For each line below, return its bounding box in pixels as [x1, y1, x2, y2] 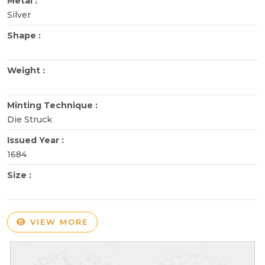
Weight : [7, 64, 47, 76]
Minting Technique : [7, 99, 100, 111]
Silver [7, 9, 31, 20]
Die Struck [7, 114, 52, 125]
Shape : [7, 30, 43, 41]
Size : [7, 169, 34, 180]
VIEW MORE [27, 216, 88, 227]
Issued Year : [7, 134, 66, 146]
